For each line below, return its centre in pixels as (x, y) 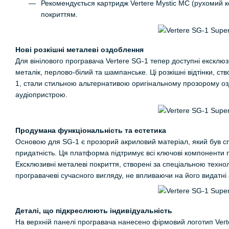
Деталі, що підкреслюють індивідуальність (94, 210)
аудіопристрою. (41, 95)
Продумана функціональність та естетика (91, 130)
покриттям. (59, 15)
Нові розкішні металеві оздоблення (79, 50)
